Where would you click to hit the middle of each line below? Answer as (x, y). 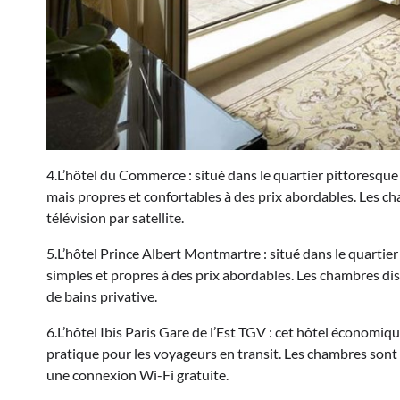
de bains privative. (102, 296)
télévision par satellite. (115, 217)
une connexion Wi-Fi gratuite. (137, 374)
